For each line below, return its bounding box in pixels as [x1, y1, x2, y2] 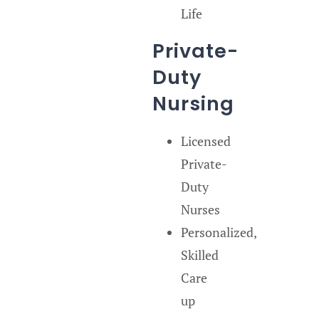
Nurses [180, 200, 220, 218]
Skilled [180, 246, 219, 263]
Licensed [180, 132, 231, 150]
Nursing [152, 90, 234, 117]
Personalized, [180, 223, 256, 241]
